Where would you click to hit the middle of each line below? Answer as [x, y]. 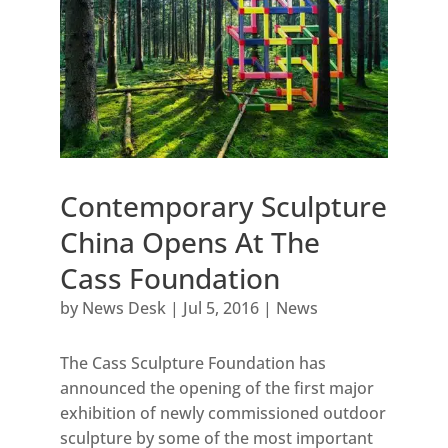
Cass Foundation [169, 277]
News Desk [123, 307]
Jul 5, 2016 [220, 307]
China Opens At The [189, 241]
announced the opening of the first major [216, 387]
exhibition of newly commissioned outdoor [222, 412]
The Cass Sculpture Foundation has [192, 362]
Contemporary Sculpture [223, 205]
